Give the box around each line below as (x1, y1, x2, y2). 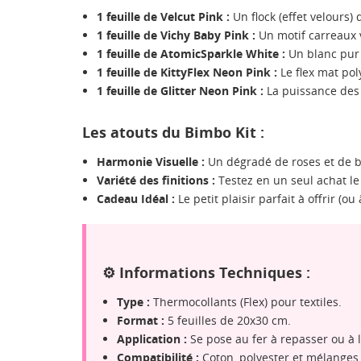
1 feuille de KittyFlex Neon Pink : (97, 64, 277, 80)
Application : (117, 330, 187, 346)
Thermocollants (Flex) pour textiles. (150, 293, 342, 309)
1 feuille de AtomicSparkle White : (97, 45, 285, 61)
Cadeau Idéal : (97, 190, 175, 206)
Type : (117, 293, 150, 309)
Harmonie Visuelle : (97, 153, 205, 169)
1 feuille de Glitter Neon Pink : (97, 82, 263, 98)
